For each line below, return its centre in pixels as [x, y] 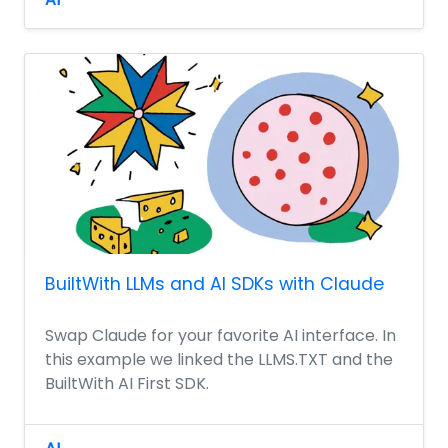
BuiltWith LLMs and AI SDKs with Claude [214, 284]
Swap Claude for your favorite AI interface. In [220, 335]
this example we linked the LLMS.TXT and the [219, 359]
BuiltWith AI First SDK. [127, 383]
